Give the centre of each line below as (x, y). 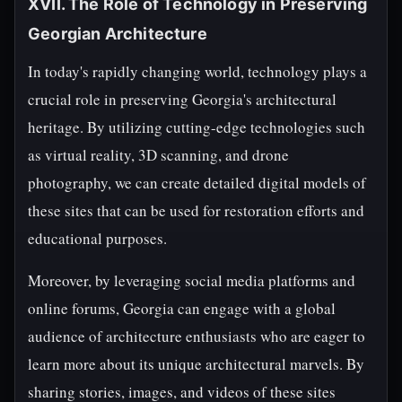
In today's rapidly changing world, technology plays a (197, 71)
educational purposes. (97, 238)
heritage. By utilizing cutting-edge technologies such (197, 127)
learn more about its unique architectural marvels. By (196, 364)
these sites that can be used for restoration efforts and (196, 210)
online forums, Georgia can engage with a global (182, 308)
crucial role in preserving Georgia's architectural (182, 99)
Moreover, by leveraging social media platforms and (192, 280)
